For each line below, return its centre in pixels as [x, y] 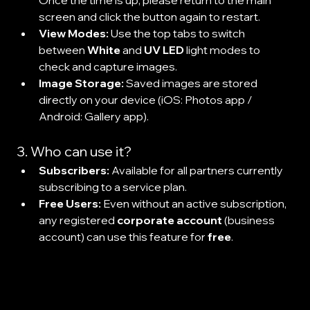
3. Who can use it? [74, 152]
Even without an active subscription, [194, 204]
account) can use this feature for [123, 237]
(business [249, 220]
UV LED [164, 50]
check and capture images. [108, 67]
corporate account [169, 220]
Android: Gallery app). [93, 117]
